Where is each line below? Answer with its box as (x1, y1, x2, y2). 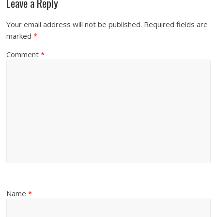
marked (6, 31, 34, 41)
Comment (6, 49, 41, 60)
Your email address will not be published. (6, 19, 142, 30)
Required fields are (144, 19, 208, 30)
